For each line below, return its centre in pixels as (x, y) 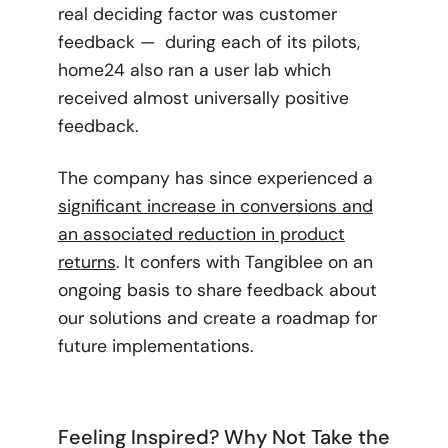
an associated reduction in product (201, 234)
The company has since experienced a (215, 178)
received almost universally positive (203, 98)
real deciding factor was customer (197, 14)
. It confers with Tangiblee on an (244, 262)
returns (86, 262)
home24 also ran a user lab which (194, 70)
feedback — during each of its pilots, (208, 42)
